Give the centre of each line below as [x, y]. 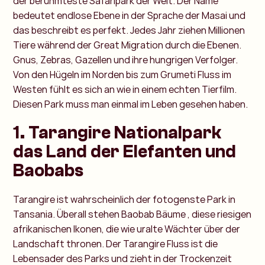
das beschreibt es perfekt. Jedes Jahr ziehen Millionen [129, 30]
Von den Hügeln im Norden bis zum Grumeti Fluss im [122, 75]
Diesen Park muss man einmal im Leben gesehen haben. [131, 104]
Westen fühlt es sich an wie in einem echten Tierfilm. [125, 90]
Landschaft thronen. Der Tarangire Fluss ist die [116, 244]
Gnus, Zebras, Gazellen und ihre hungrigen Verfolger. [126, 60]
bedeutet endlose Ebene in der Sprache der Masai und [130, 16]
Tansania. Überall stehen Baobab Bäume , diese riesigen [132, 214]
